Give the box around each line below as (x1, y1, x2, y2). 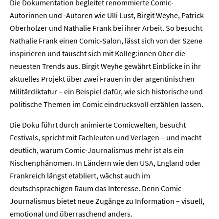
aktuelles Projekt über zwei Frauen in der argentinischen (10, 74, 195, 84)
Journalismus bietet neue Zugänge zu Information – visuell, (10, 196, 204, 206)
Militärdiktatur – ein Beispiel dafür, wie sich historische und (10, 87, 203, 96)
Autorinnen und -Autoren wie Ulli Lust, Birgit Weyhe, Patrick (10, 10, 204, 20)
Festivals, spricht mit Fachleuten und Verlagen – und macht (10, 132, 201, 142)
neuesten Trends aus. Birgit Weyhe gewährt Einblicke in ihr (10, 61, 201, 71)
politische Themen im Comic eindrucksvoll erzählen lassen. (10, 99, 203, 109)
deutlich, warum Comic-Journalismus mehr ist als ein (10, 145, 184, 155)
